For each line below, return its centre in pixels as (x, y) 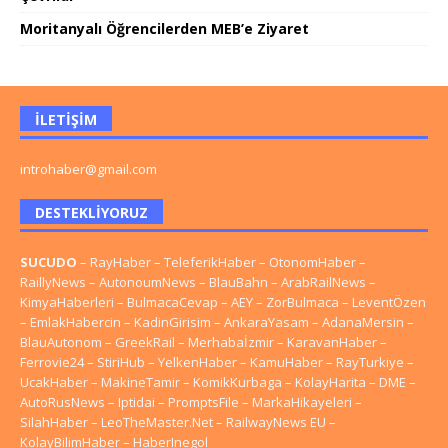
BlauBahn (238, 282)
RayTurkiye (370, 362)
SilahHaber (54, 422)
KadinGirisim (172, 322)
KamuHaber (286, 362)
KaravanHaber (332, 342)
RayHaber (120, 262)
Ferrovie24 (52, 362)
